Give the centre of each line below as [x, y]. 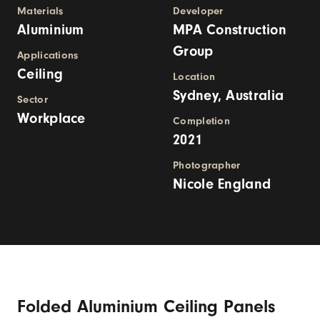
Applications [48, 55]
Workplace [51, 118]
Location [194, 77]
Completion [201, 121]
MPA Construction [230, 30]
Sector [32, 100]
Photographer [207, 165]
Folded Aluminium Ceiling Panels [146, 306]
